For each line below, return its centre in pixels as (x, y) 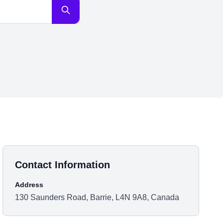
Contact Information (63, 165)
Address (29, 185)
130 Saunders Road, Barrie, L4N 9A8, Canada (97, 197)
